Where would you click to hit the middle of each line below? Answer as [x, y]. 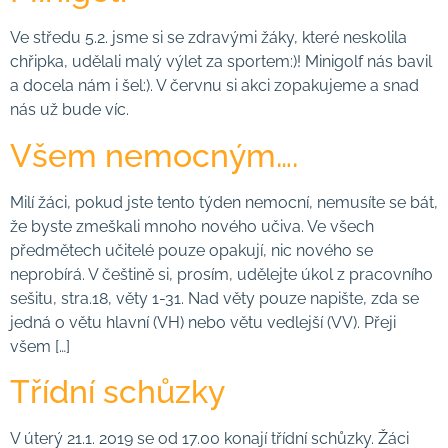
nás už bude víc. [73, 110]
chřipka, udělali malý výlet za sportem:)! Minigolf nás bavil [221, 62]
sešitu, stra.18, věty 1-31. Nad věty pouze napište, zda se [214, 298]
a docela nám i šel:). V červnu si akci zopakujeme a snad [214, 86]
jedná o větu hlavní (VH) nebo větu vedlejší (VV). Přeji [203, 322]
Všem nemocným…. [154, 155]
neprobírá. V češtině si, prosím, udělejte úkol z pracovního [221, 274]
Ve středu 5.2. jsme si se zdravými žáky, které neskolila [208, 38]
